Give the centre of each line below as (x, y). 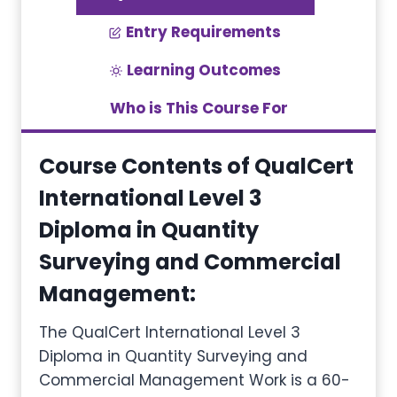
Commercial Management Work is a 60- (195, 380)
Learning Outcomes (203, 70)
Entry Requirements (203, 32)
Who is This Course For (198, 108)
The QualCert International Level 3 (170, 332)
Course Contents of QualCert (196, 166)
